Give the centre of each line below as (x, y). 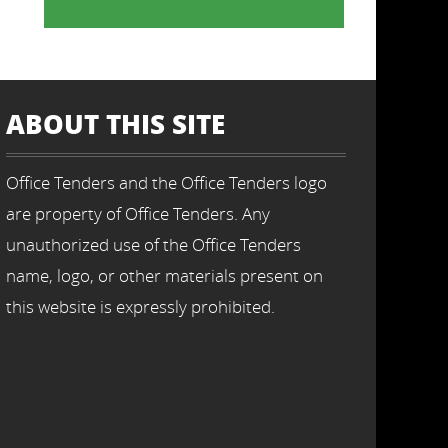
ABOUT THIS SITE (115, 123)
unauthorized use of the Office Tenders (153, 244)
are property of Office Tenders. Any (138, 213)
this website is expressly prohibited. (140, 306)
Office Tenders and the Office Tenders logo (166, 182)
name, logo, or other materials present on (164, 275)
